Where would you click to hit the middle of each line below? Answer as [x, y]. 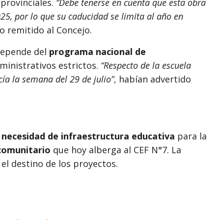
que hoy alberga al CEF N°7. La [116, 150]
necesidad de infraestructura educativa [88, 136]
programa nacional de [97, 51]
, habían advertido [152, 79]
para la [191, 136]
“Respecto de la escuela [146, 65]
